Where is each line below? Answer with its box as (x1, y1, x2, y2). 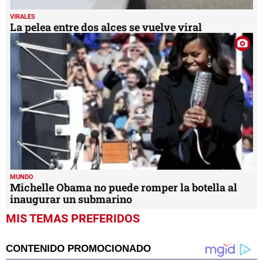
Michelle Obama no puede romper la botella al (10, 180, 237, 194)
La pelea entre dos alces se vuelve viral (10, 20, 202, 35)
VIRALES (10, 13, 35, 21)
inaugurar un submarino (10, 191, 132, 206)
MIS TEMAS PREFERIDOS (6, 211, 140, 225)
